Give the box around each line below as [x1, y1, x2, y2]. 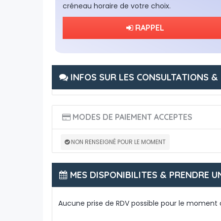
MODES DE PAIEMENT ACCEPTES [70, 112, 192, 122]
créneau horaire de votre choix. [63, 1, 171, 11]
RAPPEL [133, 23, 164, 33]
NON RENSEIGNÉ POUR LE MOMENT [71, 138, 166, 146]
